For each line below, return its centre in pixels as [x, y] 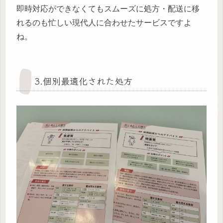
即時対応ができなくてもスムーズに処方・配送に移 [108, 9]
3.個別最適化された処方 [83, 81]
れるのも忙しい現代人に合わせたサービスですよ [104, 23]
